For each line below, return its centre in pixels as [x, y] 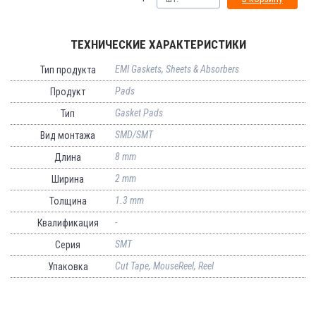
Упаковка [68, 266]
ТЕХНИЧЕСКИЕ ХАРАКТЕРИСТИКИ [158, 44]
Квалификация [68, 223]
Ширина [68, 179]
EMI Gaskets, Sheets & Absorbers [177, 69]
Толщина [68, 201]
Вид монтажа [68, 135]
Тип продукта [68, 69]
